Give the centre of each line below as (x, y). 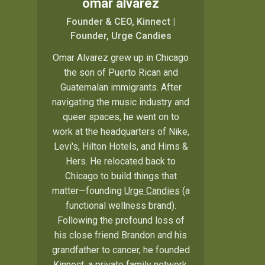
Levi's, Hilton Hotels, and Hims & (121, 147)
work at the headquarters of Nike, (121, 132)
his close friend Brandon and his (121, 235)
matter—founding (88, 191)
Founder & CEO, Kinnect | (121, 22)
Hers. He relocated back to (121, 161)
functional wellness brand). (121, 206)
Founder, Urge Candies (121, 36)
